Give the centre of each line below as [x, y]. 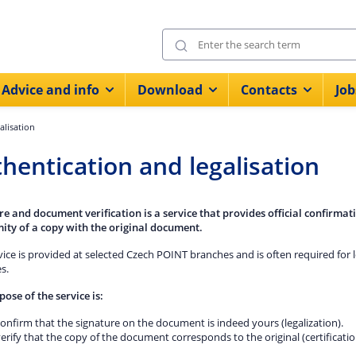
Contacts [269, 90]
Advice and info [50, 90]
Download [170, 90]
